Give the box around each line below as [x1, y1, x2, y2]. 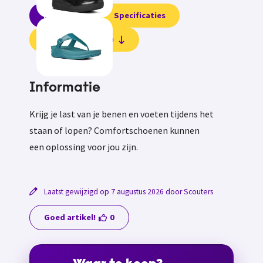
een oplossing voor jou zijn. [29, 141, 138, 153]
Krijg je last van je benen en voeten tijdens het [29, 108, 214, 120]
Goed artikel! [44, 212, 96, 223]
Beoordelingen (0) [43, 34, 114, 45]
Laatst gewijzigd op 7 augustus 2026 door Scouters [42, 187, 213, 197]
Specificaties [114, 10, 166, 21]
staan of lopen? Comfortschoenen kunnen [29, 124, 200, 137]
